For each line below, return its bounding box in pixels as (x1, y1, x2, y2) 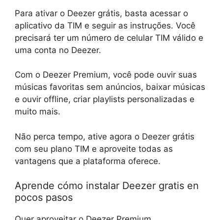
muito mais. (15, 107, 60, 117)
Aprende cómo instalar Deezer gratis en (15, 180, 199, 192)
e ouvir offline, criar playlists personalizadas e (15, 94, 194, 105)
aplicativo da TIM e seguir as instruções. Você (15, 20, 195, 30)
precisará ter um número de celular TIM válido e (15, 32, 203, 43)
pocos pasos (15, 192, 73, 204)
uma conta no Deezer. (15, 45, 101, 55)
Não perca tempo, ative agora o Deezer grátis (15, 131, 194, 141)
